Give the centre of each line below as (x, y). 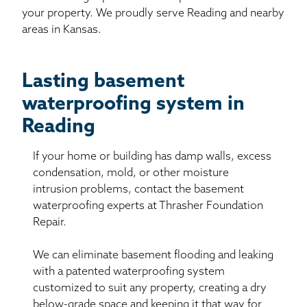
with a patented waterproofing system (129, 272)
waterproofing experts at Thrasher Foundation (148, 206)
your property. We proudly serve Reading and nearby (153, 13)
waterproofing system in (133, 105)
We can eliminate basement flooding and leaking (153, 255)
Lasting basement (103, 82)
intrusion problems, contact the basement (138, 189)
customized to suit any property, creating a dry (150, 288)
